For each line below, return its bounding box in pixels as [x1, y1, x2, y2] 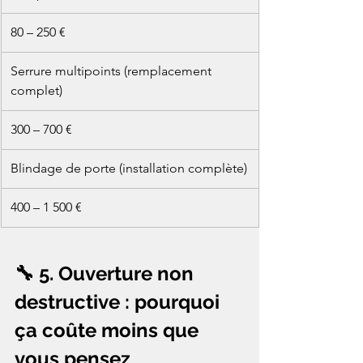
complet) [11, 83, 62, 99]
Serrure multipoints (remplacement [11, 63, 215, 79]
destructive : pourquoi [15, 290, 224, 314]
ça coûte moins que [15, 318, 203, 343]
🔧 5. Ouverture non [15, 262, 199, 286]
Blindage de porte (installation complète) [11, 160, 247, 177]
